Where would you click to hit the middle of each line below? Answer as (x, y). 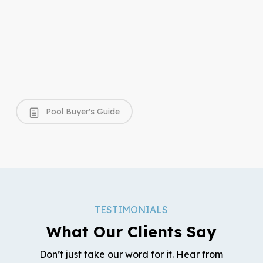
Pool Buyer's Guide (81, 112)
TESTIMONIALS (131, 210)
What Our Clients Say (131, 232)
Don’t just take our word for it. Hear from (131, 254)
